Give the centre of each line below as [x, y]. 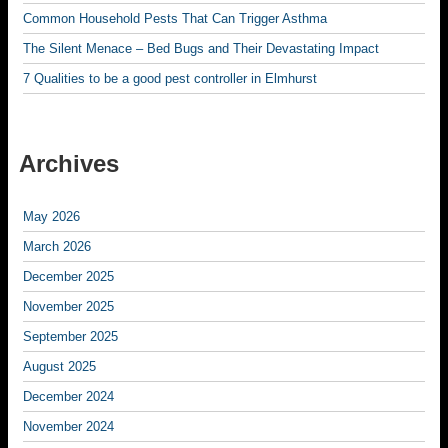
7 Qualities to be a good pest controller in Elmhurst [170, 78]
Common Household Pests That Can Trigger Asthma [175, 18]
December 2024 [68, 396]
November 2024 [68, 426]
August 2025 [59, 366]
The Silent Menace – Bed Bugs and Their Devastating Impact [201, 48]
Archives [69, 163]
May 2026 [51, 216]
